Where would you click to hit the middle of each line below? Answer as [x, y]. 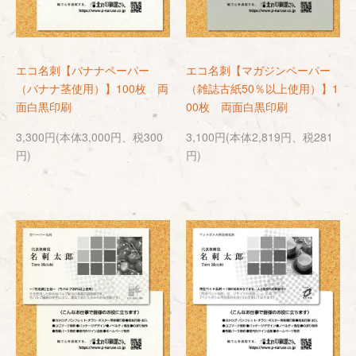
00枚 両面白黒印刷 [237, 106]
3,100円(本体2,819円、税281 [259, 137]
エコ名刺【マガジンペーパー [258, 70]
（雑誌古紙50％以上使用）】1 [262, 88]
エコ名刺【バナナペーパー [83, 70]
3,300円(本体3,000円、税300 [89, 137]
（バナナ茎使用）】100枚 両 [92, 88]
